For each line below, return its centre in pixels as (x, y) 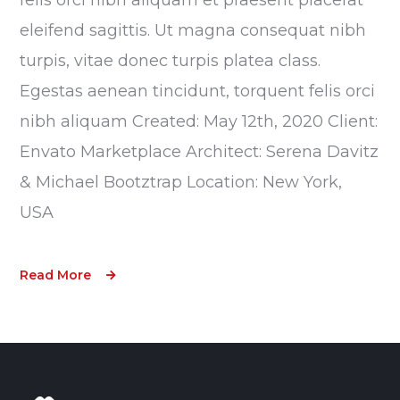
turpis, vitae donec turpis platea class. (171, 60)
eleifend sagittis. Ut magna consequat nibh (193, 30)
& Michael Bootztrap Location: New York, (181, 182)
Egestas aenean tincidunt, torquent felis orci (198, 91)
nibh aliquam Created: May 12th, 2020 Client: (199, 121)
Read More (56, 275)
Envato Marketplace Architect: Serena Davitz (200, 151)
